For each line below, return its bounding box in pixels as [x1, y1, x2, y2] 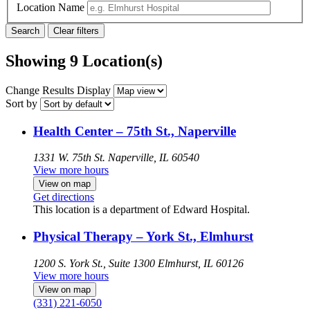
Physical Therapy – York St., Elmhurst [33, 229, 253, 244]
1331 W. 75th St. [33, 152, 105, 164]
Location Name [17, 1, 84, 14]
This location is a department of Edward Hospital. [33, 203, 250, 216]
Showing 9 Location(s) [6, 52, 163, 71]
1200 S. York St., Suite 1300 [33, 257, 155, 269]
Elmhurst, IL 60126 [158, 257, 244, 269]
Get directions [33, 191, 94, 203]
